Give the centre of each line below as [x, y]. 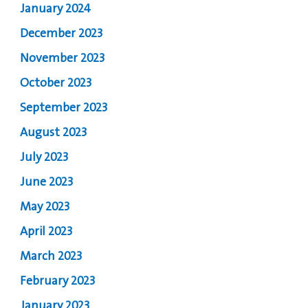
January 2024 [56, 9]
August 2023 [54, 133]
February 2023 [58, 282]
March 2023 [51, 257]
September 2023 [64, 108]
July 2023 [44, 158]
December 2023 [62, 34]
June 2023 [47, 183]
